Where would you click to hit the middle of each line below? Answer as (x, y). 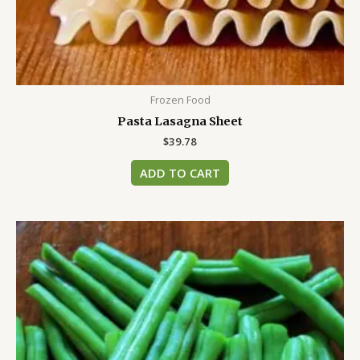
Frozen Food (180, 100)
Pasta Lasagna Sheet (180, 122)
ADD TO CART (180, 172)
